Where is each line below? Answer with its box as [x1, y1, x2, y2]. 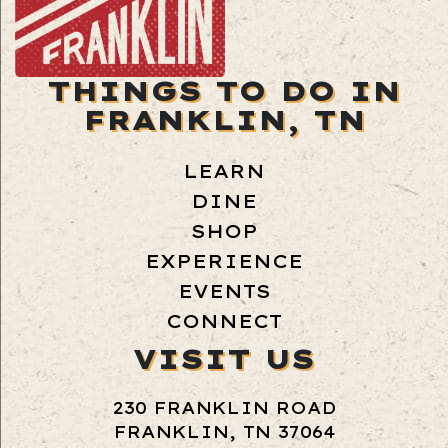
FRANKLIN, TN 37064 [113, 422, 335, 443]
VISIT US [133, 341, 315, 376]
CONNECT [166, 310, 282, 334]
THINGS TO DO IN [47, 73, 401, 108]
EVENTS [177, 280, 271, 304]
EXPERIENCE [145, 250, 303, 274]
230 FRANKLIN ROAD [111, 398, 337, 419]
